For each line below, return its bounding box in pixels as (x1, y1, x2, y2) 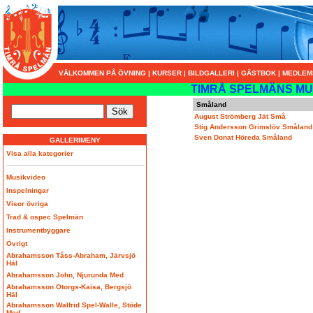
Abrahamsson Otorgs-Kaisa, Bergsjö (6, 283, 131, 291)
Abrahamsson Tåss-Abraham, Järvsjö (6, 252, 136, 259)
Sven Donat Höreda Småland (194, 133, 292, 141)
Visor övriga (6, 200, 48, 208)
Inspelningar (6, 187, 49, 194)
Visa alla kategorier (6, 150, 73, 157)
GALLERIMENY (49, 136, 101, 144)
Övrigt (6, 240, 27, 247)
